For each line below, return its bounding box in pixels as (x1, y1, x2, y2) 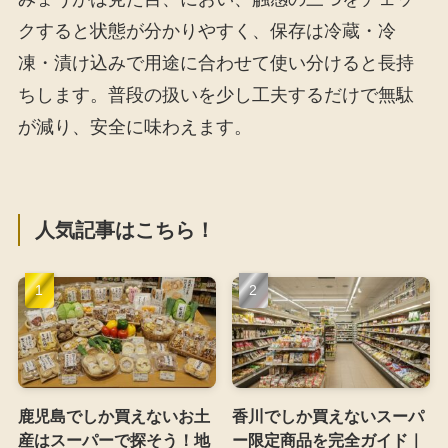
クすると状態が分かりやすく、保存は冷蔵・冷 (17, 20, 396, 41)
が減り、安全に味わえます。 (17, 116, 252, 137)
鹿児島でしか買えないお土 (17, 407, 210, 426)
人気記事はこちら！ (35, 219, 216, 242)
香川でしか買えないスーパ (232, 407, 425, 426)
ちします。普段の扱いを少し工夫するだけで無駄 (17, 84, 414, 105)
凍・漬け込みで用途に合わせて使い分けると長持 (17, 52, 414, 73)
